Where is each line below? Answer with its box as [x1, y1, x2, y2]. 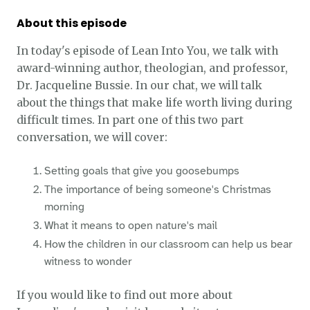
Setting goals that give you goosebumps [44, 163, 239, 178]
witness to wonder [44, 254, 131, 268]
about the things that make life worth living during [16, 96, 292, 110]
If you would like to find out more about [16, 289, 232, 302]
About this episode [16, 15, 127, 32]
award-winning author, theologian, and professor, [16, 62, 288, 75]
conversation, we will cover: [16, 131, 167, 145]
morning [44, 199, 84, 214]
